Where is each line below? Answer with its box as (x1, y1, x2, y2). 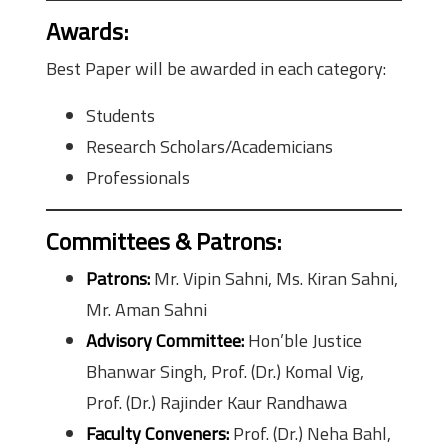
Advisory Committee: (86, 327, 244, 355)
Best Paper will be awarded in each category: (46, 55, 386, 83)
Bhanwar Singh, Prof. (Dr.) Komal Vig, (86, 358, 364, 386)
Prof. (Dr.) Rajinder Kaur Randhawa (86, 389, 347, 417)
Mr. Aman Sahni (86, 296, 207, 324)
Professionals (86, 164, 190, 192)
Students (86, 102, 155, 130)
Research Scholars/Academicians (86, 133, 333, 161)
